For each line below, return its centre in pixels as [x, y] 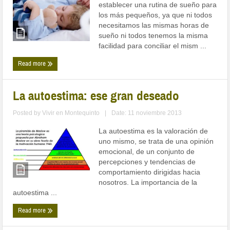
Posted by [28, 113]
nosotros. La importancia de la [148, 183]
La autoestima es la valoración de [154, 131]
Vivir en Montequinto [71, 113]
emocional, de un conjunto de [147, 152]
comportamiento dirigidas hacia [150, 172]
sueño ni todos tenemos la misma [154, 36]
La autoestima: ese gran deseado [96, 96]
